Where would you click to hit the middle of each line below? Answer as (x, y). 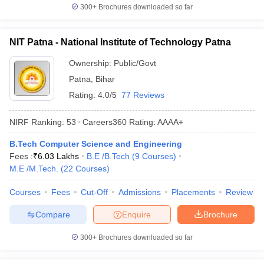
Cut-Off (94, 192)
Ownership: (91, 63)
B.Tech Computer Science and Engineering (96, 144)
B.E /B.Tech (108, 156)
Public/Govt (135, 63)
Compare (52, 214)
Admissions (140, 192)
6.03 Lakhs (58, 156)
